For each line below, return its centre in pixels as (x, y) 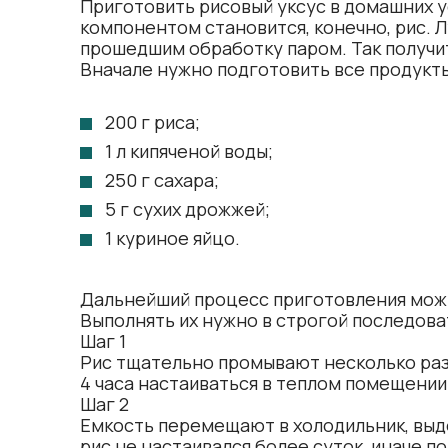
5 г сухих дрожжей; (187, 209)
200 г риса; (152, 122)
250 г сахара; (162, 180)
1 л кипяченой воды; (189, 151)
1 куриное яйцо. (172, 238)
